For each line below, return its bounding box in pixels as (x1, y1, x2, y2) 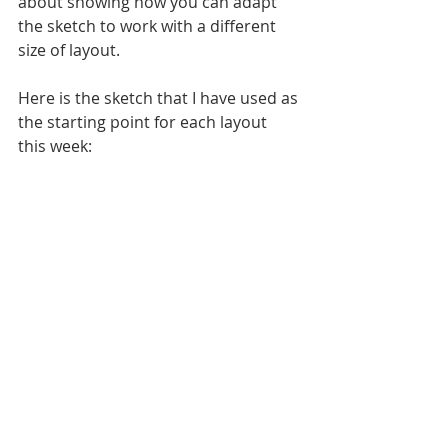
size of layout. (18, 39, 124, 61)
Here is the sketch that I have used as (18, 87, 302, 109)
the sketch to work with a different (18, 15, 280, 37)
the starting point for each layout (18, 111, 271, 133)
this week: (18, 135, 92, 157)
